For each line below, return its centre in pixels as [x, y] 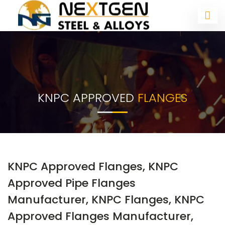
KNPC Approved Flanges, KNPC [93, 166]
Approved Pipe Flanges [72, 183]
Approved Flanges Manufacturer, [100, 216]
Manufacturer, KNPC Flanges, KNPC [106, 200]
